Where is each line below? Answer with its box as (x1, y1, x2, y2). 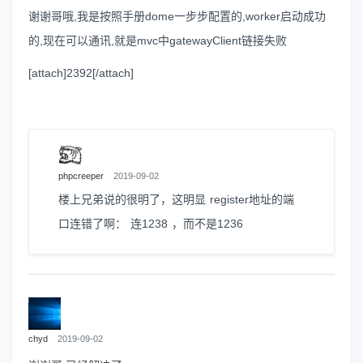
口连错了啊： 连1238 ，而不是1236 (58, 216, 243, 230)
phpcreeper (58, 170, 104, 181)
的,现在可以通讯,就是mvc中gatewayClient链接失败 (28, 33, 287, 47)
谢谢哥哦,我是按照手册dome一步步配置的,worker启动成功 (28, 9, 326, 23)
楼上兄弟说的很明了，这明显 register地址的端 (58, 192, 294, 206)
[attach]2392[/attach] (28, 66, 134, 79)
